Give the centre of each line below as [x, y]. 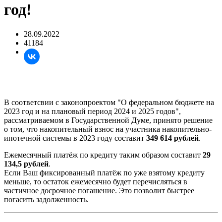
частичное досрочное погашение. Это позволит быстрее [99, 190]
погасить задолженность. [46, 199]
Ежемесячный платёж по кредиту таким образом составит [103, 155]
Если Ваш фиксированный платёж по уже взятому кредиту [104, 172]
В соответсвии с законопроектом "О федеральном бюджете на [109, 102]
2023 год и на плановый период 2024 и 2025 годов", [92, 111]
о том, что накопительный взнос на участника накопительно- [108, 129]
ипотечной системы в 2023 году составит [75, 138]
